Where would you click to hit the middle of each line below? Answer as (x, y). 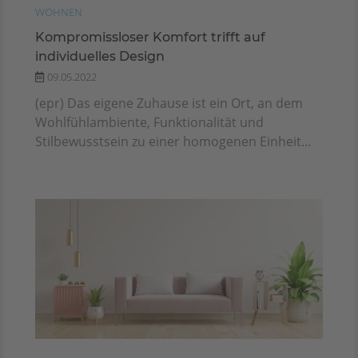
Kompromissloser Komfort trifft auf (150, 37)
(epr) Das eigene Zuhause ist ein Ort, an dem (169, 103)
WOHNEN (59, 12)
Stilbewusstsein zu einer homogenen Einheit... (173, 141)
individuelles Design (100, 56)
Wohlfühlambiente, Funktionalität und (149, 122)
